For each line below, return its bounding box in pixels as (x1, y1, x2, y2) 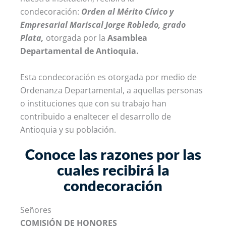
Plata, (20, 32, 44, 43)
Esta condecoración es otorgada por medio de (20, 72, 197, 83)
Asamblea (107, 32, 147, 43)
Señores (20, 204, 51, 215)
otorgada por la (44, 32, 107, 43)
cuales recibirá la (56, 161, 169, 179)
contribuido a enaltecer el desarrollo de (20, 111, 171, 122)
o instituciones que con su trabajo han (20, 98, 166, 109)
